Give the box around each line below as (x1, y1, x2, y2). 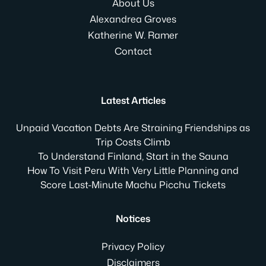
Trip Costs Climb (96, 135, 170, 148)
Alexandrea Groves (90, 12, 176, 26)
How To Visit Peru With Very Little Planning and (27, 163, 239, 177)
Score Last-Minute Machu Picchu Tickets (40, 178, 226, 191)
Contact (114, 44, 152, 58)
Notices (116, 211, 150, 225)
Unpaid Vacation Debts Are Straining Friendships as (16, 121, 250, 134)
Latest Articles (100, 93, 166, 107)
